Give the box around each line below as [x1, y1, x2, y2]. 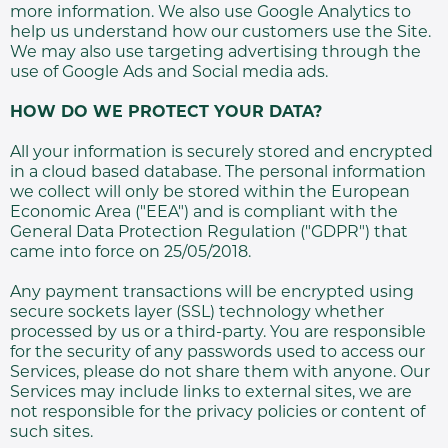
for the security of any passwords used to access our [10, 345, 425, 361]
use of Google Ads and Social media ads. [10, 65, 328, 81]
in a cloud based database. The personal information [10, 165, 426, 181]
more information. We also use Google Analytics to [10, 5, 411, 21]
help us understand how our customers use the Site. [10, 25, 431, 41]
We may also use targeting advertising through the [10, 45, 421, 61]
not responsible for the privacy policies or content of [10, 405, 425, 421]
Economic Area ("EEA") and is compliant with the [10, 205, 398, 221]
